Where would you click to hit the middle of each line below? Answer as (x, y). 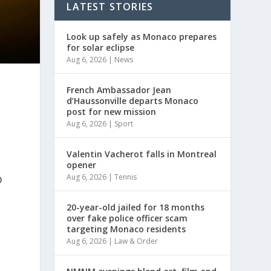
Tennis (126, 177)
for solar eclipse (101, 47)
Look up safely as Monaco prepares (142, 36)
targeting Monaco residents (126, 229)
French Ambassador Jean (119, 90)
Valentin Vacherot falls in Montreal (142, 154)
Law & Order (136, 241)
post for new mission (112, 111)
